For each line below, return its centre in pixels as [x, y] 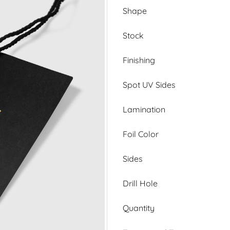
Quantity [139, 208]
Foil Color [141, 134]
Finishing [139, 60]
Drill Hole [140, 183]
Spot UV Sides [149, 84]
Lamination [144, 109]
